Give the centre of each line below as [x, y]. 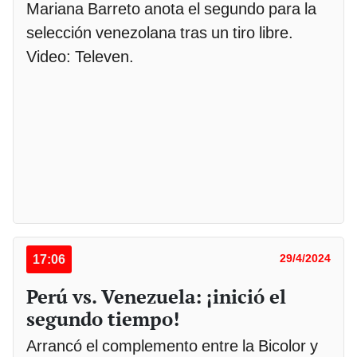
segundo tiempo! [103, 318]
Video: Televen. [82, 56]
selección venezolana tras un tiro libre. [160, 32]
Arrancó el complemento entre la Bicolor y [172, 345]
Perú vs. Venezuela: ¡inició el [156, 296]
